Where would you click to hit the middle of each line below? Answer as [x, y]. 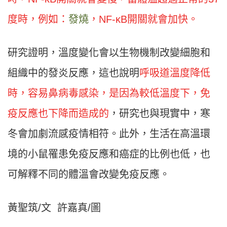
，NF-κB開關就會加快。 [143, 20]
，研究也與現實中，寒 [160, 114]
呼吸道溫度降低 [175, 73]
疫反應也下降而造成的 [58, 114]
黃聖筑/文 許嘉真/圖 [54, 208]
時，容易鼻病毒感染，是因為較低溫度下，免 [109, 93]
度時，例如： [38, 20]
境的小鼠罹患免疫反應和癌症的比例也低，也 [109, 154]
